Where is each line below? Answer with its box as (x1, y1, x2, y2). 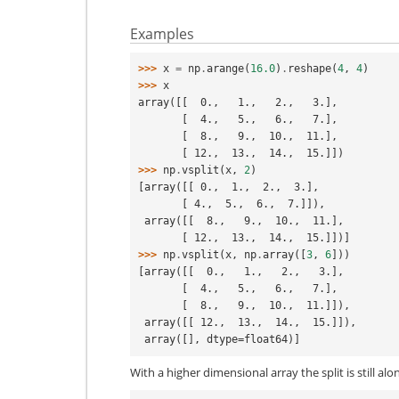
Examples (130, 24, 194, 44)
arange (207, 61, 244, 75)
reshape (288, 61, 331, 75)
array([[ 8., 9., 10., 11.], (144, 214, 344, 227)
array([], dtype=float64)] (144, 332, 300, 346)
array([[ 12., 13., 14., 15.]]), (144, 315, 356, 329)
